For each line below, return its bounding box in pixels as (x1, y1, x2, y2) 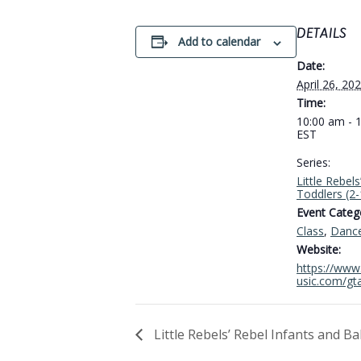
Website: (297, 242, 341, 258)
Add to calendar (177, 34, 260, 50)
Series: (297, 155, 330, 171)
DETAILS (297, 26, 346, 43)
